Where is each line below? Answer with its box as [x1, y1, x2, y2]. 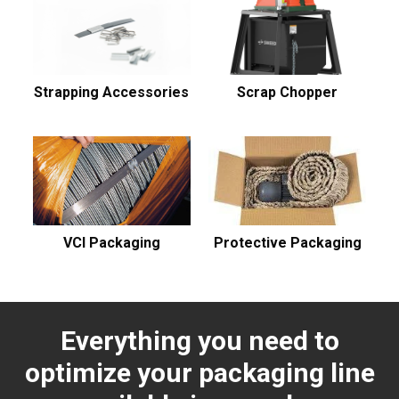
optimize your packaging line [24, 357, 375, 389]
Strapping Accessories [34, 83, 190, 101]
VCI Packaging [62, 233, 160, 251]
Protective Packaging [213, 233, 362, 251]
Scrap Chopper [237, 83, 338, 101]
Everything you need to [60, 325, 339, 357]
